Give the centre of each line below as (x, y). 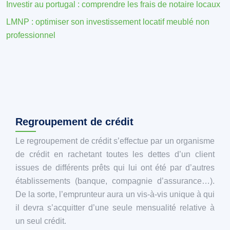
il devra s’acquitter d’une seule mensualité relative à (115, 207)
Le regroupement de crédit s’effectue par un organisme (115, 141)
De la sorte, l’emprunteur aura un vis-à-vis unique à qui (115, 194)
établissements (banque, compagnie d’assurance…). (115, 181)
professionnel (31, 35)
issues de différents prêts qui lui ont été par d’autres (115, 167)
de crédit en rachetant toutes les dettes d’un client (115, 154)
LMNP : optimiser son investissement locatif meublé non (108, 22)
